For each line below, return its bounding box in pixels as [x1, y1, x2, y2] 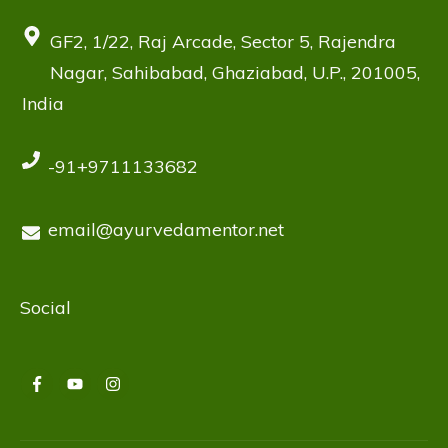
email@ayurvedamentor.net [48, 218, 284, 242]
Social [20, 296, 71, 320]
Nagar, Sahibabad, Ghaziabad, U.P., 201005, [50, 61, 420, 85]
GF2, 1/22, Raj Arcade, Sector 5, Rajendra [50, 30, 396, 54]
